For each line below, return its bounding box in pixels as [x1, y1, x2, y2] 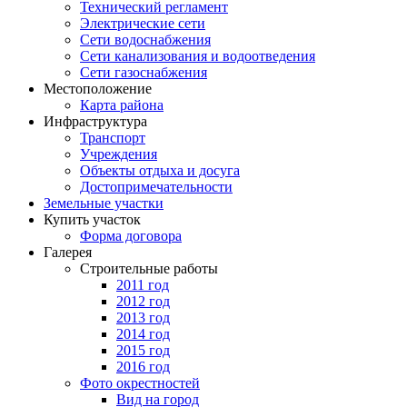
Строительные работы [80, 260, 218, 276]
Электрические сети [80, 15, 205, 31]
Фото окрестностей [80, 374, 200, 391]
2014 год [116, 325, 170, 342]
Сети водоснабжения [80, 31, 211, 47]
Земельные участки [44, 194, 164, 211]
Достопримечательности [80, 178, 233, 194]
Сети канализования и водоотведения [80, 47, 315, 64]
